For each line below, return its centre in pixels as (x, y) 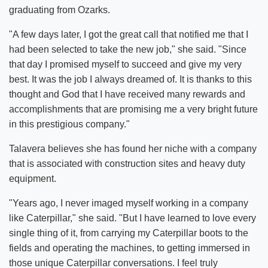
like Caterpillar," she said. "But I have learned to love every (133, 218)
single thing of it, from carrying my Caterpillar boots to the (129, 233)
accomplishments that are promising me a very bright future (133, 109)
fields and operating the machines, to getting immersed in (130, 248)
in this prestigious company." (69, 124)
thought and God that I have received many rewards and (127, 94)
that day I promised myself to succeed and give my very (125, 64)
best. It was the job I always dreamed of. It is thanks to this (130, 79)
